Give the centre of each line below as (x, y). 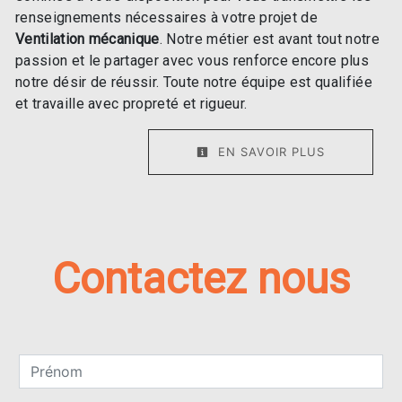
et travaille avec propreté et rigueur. (131, 103)
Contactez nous (201, 278)
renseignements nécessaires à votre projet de (167, 17)
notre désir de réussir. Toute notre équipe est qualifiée (194, 82)
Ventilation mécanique (87, 39)
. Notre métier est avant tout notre (269, 39)
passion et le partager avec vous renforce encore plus (192, 60)
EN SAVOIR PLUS (269, 151)
